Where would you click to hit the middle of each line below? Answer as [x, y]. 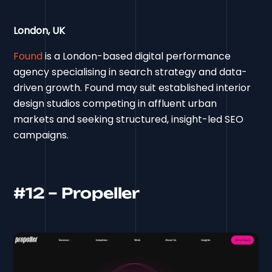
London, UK [39, 31]
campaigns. [41, 135]
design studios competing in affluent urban [115, 104]
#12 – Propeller [76, 193]
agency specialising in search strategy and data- [131, 72]
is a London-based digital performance [137, 56]
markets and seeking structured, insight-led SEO [129, 120]
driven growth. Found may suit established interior [132, 88]
